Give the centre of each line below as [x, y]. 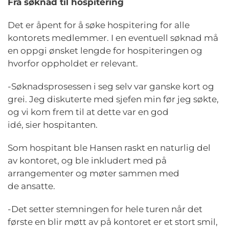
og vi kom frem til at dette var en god [88, 112]
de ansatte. [33, 186]
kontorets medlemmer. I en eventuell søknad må [113, 38]
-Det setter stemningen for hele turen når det [105, 209]
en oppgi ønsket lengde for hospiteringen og [105, 51]
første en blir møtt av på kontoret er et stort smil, [113, 222]
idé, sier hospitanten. [55, 125]
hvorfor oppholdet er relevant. [74, 63]
